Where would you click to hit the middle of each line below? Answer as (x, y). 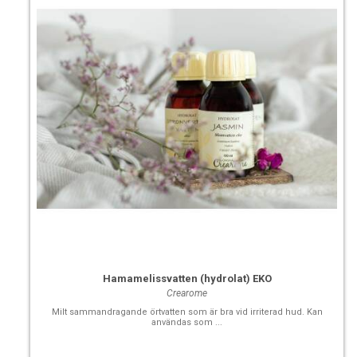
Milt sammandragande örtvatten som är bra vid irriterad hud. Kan (187, 312)
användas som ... (187, 323)
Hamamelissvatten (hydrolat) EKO (187, 279)
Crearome (187, 294)
